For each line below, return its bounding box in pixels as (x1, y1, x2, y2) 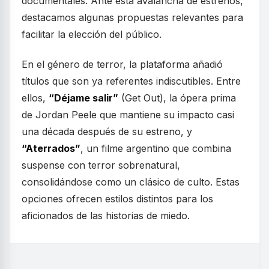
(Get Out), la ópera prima (118, 92, 236, 104)
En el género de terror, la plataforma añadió (22, 58, 223, 70)
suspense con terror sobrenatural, (22, 159, 180, 171)
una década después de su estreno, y (22, 125, 192, 138)
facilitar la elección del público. (22, 28, 162, 40)
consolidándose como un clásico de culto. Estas (22, 176, 240, 188)
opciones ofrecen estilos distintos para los (22, 193, 213, 205)
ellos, (22, 92, 49, 104)
